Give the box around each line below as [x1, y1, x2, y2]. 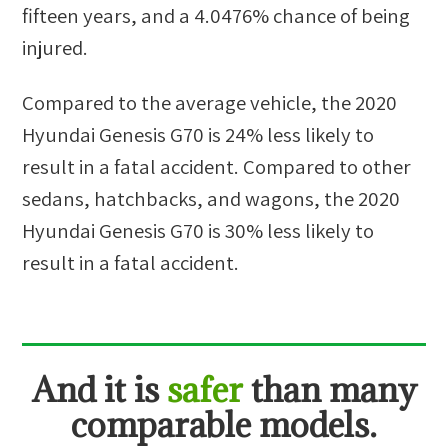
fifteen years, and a [22, 2, 195, 30]
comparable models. [71, 402, 377, 446]
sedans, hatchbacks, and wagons [22, 185, 315, 213]
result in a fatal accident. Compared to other [22, 153, 412, 181]
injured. [22, 34, 89, 62]
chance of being [269, 2, 411, 30]
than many [242, 367, 417, 411]
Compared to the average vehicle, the [22, 89, 356, 117]
